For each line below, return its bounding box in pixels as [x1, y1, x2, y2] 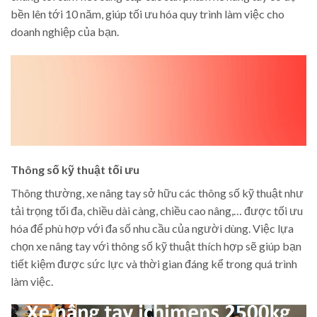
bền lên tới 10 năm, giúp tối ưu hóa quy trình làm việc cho [11, 7, 284, 21]
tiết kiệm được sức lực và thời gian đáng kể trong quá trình [11, 256, 297, 270]
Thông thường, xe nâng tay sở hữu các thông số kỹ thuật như [11, 185, 304, 200]
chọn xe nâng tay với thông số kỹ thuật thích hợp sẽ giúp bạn [11, 238, 301, 253]
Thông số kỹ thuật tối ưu [11, 162, 139, 176]
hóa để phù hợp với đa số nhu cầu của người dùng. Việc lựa [11, 221, 294, 235]
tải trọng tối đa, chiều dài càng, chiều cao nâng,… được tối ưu [11, 203, 303, 217]
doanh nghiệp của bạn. [11, 25, 119, 39]
